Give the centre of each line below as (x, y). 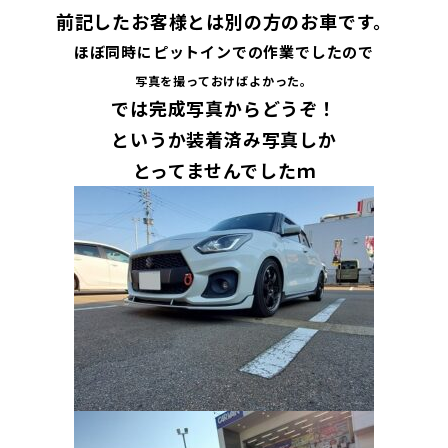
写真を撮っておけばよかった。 (224, 80)
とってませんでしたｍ (224, 169)
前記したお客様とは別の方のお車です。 (224, 20)
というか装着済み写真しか (224, 138)
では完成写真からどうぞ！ (224, 107)
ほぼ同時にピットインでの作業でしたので (224, 51)
